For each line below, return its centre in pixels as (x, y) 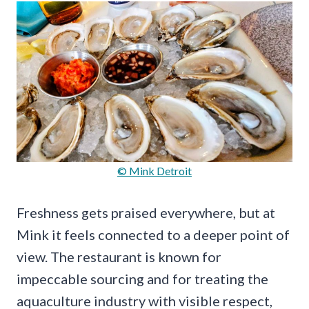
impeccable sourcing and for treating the (142, 279)
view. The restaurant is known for (119, 257)
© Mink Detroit (154, 171)
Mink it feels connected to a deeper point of (153, 235)
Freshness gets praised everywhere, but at (146, 213)
